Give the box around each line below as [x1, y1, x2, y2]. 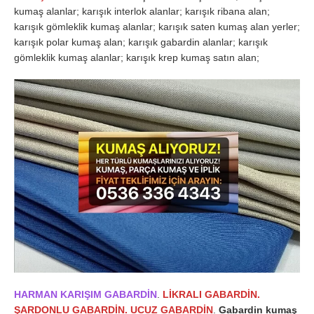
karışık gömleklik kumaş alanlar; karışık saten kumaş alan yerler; [14, 20, 300, 32]
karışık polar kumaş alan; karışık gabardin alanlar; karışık [14, 36, 268, 48]
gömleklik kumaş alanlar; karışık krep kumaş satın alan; [14, 51, 259, 63]
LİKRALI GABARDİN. [163, 288, 260, 300]
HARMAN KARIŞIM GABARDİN [14, 288, 157, 300]
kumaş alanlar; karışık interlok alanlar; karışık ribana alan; [14, 5, 270, 17]
